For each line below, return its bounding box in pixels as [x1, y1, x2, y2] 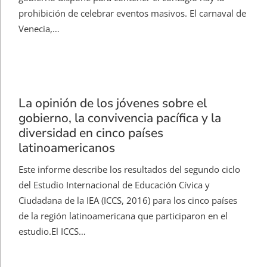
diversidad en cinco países [18, 125, 163, 142]
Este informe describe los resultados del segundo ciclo [18, 163, 240, 176]
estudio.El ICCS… [18, 225, 86, 238]
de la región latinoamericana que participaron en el [18, 210, 228, 222]
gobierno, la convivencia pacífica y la [18, 110, 221, 127]
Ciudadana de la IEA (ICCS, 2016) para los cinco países [18, 194, 237, 207]
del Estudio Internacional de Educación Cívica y [18, 179, 210, 191]
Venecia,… [18, 23, 60, 35]
